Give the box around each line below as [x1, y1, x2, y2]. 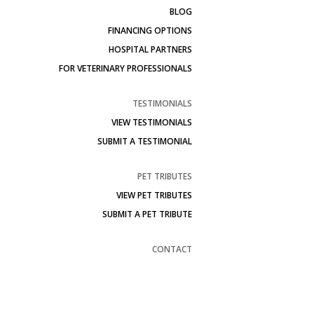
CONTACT [152, 243, 192, 255]
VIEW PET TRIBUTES [116, 189, 192, 201]
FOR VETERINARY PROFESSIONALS [59, 62, 192, 74]
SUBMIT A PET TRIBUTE [102, 208, 192, 220]
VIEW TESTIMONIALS [111, 116, 192, 128]
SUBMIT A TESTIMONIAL [97, 135, 192, 147]
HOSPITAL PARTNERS [109, 43, 192, 55]
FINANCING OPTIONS [108, 25, 192, 36]
